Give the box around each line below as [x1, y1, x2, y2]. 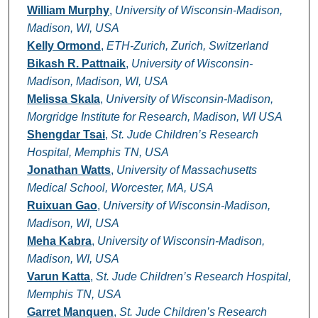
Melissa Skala [26, 93, 100, 106]
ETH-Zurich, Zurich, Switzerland [106, 40, 268, 53]
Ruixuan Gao [26, 199, 97, 212]
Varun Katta [26, 270, 90, 283]
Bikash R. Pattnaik [26, 57, 126, 70]
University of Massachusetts [116, 164, 257, 177]
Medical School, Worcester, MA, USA [26, 182, 214, 194]
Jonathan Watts [26, 164, 111, 177]
